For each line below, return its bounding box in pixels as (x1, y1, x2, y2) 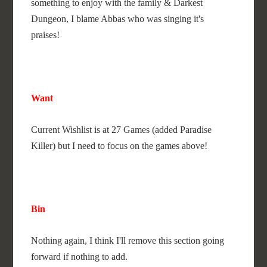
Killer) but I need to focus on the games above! (31, 141, 208, 151)
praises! (31, 30, 63, 40)
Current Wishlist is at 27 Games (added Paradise (31, 125, 212, 135)
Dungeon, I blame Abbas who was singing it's (31, 14, 204, 24)
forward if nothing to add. (31, 252, 128, 262)
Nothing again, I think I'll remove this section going (31, 235, 225, 246)
